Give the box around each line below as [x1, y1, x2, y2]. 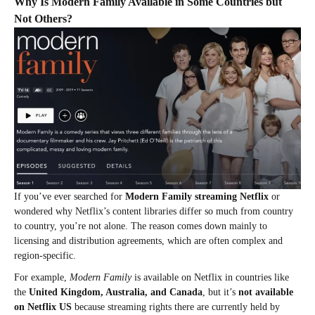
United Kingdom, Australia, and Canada [29, 286, 202, 297]
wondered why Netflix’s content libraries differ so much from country [14, 205, 293, 217]
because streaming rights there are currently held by [72, 301, 280, 312]
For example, [14, 271, 70, 283]
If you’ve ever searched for [14, 191, 125, 202]
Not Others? [14, 13, 72, 25]
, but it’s [202, 286, 238, 297]
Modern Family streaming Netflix [125, 191, 269, 202]
